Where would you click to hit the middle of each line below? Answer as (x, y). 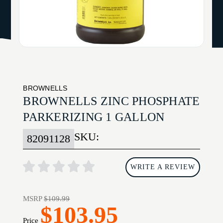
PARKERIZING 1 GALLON (94, 117)
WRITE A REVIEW (163, 167)
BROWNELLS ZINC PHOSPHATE (111, 101)
